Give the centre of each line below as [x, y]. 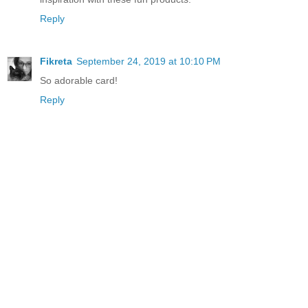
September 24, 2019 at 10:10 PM [148, 61]
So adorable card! [79, 80]
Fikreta [56, 61]
